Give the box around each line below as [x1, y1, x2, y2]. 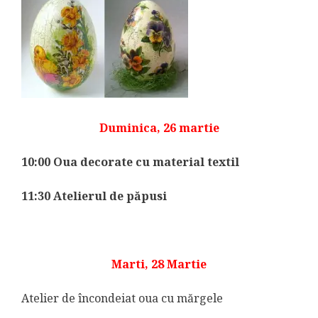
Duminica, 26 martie [99, 119, 219, 136]
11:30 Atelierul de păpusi [21, 187, 167, 204]
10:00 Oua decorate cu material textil [21, 153, 239, 170]
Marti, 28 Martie [111, 256, 207, 272]
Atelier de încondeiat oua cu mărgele [21, 290, 223, 306]
